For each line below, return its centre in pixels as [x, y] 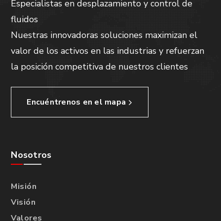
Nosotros [31, 155]
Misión [24, 187]
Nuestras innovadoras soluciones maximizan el [104, 35]
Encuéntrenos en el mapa [76, 102]
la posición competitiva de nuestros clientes [100, 67]
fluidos [25, 19]
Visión [23, 203]
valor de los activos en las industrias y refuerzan [108, 51]
